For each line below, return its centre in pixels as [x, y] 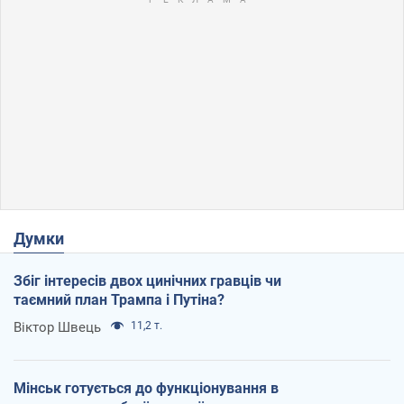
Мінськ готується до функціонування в [146, 388]
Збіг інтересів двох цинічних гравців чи [147, 280]
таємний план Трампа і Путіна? [119, 299]
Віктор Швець [57, 327]
